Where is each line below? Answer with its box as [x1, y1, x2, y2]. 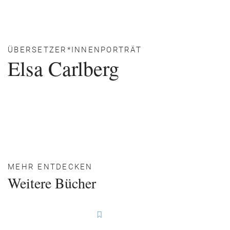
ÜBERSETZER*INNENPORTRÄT [8, 45, 142, 54]
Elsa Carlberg [8, 54, 119, 82]
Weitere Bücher [8, 173, 96, 193]
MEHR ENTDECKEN [8, 162, 93, 171]
